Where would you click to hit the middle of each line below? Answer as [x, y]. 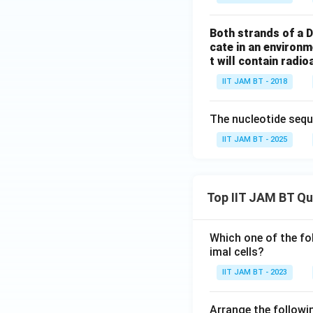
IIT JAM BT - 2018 [255, 81]
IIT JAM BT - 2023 [255, 272]
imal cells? [237, 252]
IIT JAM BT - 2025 [255, 139]
